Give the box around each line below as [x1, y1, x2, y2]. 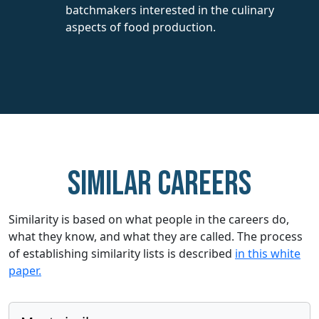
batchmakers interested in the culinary [66, 1, 274, 18]
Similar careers [68, 163, 251, 204]
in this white [235, 245, 300, 261]
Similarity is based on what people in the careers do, [9, 211, 289, 227]
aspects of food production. [66, 19, 216, 35]
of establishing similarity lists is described [9, 245, 235, 261]
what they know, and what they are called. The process [9, 228, 303, 244]
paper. [9, 262, 41, 278]
